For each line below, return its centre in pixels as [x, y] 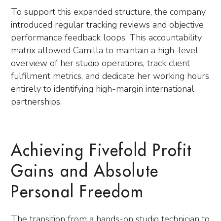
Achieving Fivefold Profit [102, 151]
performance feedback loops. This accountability [106, 37]
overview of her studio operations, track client [100, 63]
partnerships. [36, 102]
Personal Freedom [77, 192]
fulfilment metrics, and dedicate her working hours [110, 76]
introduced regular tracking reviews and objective [107, 25]
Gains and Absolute [85, 172]
